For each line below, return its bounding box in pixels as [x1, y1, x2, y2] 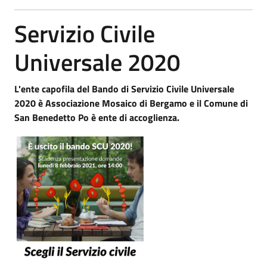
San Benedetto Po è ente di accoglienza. [14, 110, 179, 125]
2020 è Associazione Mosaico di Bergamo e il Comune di [14, 95, 248, 110]
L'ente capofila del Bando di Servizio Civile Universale [14, 81, 234, 96]
